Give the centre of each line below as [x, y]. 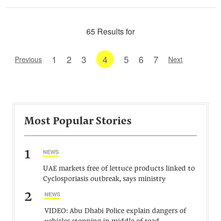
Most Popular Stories [78, 122]
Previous [28, 59]
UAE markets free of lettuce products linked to [119, 169]
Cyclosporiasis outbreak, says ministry [104, 179]
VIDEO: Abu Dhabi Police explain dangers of [115, 211]
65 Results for [110, 31]
